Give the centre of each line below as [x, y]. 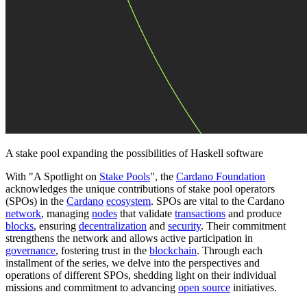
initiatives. [254, 288]
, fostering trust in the [102, 251]
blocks [20, 226]
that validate [146, 214]
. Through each [230, 251]
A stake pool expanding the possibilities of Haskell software [134, 153]
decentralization [113, 226]
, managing [66, 214]
